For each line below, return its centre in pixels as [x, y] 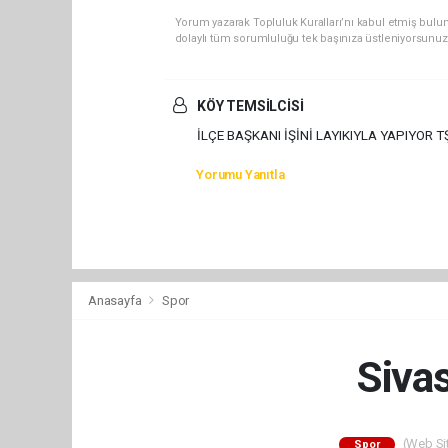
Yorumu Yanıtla [240, 175]
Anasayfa [116, 300]
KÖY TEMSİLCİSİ [249, 106]
